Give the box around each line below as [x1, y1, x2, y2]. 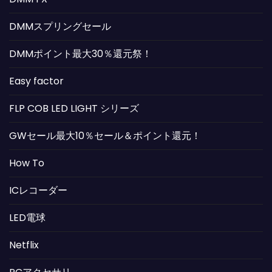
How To [9, 156, 44, 170]
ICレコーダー [9, 183, 67, 197]
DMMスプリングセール [9, 19, 111, 33]
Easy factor [9, 74, 64, 88]
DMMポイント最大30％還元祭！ [9, 47, 152, 61]
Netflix [9, 238, 39, 252]
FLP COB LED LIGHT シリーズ [9, 101, 139, 115]
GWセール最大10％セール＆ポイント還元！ [9, 129, 201, 143]
